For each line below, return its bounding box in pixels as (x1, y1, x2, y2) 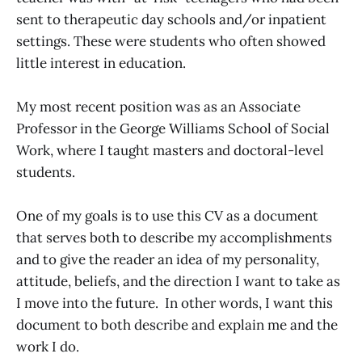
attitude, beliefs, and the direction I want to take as (16, 272, 340, 291)
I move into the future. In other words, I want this (16, 294, 333, 313)
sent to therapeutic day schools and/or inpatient (16, 10, 326, 28)
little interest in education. (16, 53, 186, 72)
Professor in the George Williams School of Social (16, 119, 330, 137)
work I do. (16, 338, 79, 356)
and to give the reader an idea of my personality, (16, 250, 319, 269)
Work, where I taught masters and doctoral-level (16, 141, 324, 159)
